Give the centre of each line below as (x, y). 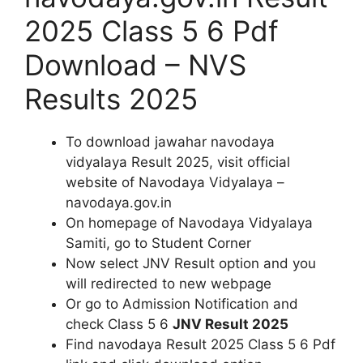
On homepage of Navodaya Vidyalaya (189, 222)
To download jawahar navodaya (170, 141)
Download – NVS (135, 64)
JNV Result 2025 (231, 324)
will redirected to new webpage (169, 283)
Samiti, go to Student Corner (158, 243)
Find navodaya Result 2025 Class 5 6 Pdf (201, 344)
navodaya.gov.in (119, 202)
